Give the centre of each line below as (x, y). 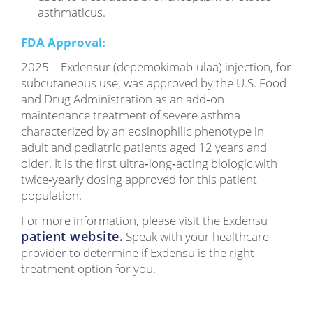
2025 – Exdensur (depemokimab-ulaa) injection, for (156, 67)
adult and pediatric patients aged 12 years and (144, 147)
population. (51, 196)
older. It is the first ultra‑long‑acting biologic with (149, 163)
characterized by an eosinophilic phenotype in (143, 131)
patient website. (72, 236)
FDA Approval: (63, 42)
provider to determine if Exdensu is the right (138, 253)
